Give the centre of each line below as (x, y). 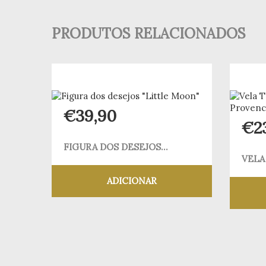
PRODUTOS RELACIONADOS (149, 33)
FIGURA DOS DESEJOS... (116, 147)
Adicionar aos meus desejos (150, 208)
